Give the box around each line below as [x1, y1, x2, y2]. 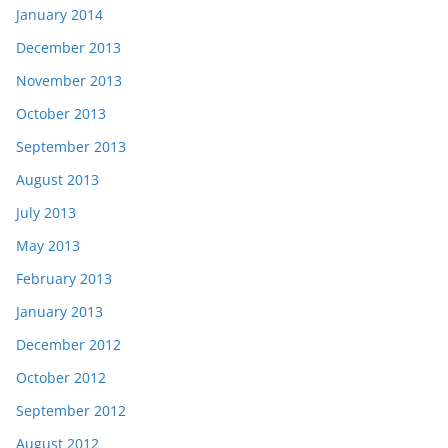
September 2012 [16, 400, 126, 420]
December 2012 [16, 334, 121, 354]
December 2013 [16, 37, 121, 57]
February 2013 [16, 268, 112, 288]
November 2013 [16, 70, 122, 90]
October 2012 [16, 367, 106, 387]
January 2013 [16, 301, 103, 321]
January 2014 [16, 4, 103, 24]
